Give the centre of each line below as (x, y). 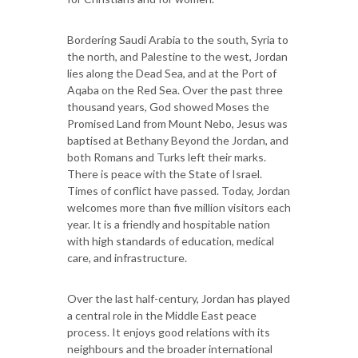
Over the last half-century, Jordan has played (179, 298)
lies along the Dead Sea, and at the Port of (172, 73)
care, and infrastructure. (128, 257)
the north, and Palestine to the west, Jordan (177, 56)
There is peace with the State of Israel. (165, 173)
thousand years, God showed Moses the (168, 106)
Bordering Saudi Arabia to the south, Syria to (178, 39)
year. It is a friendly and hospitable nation (169, 224)
